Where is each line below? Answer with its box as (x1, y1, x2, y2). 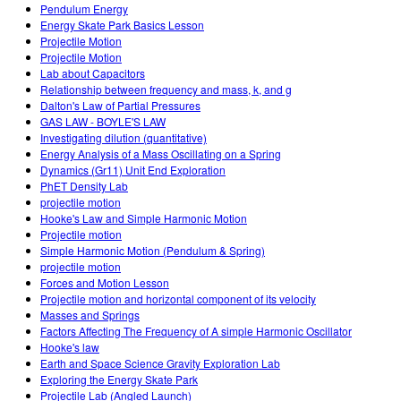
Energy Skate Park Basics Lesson (40, 17, 204, 33)
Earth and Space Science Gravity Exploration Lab (40, 355, 280, 371)
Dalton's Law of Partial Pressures (40, 98, 200, 114)
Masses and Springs (40, 307, 140, 323)
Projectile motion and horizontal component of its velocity (40, 291, 316, 307)
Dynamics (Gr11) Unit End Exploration (40, 162, 226, 178)
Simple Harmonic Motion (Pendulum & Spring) (40, 243, 265, 259)
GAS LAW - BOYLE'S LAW (40, 114, 166, 130)
